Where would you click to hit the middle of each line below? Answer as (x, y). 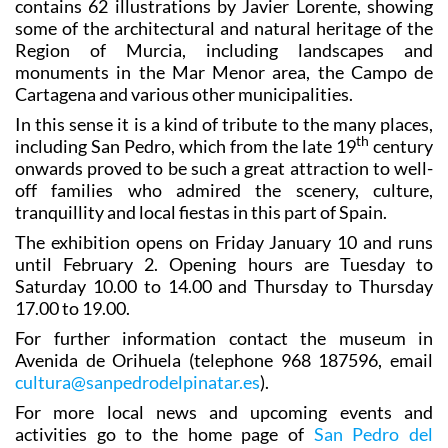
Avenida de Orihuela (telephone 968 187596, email (224, 359)
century (401, 145)
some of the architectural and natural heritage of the (224, 27)
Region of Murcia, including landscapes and (224, 49)
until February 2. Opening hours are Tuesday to (224, 263)
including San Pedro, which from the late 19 (185, 145)
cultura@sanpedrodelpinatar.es (137, 381)
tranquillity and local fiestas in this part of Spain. (201, 211)
